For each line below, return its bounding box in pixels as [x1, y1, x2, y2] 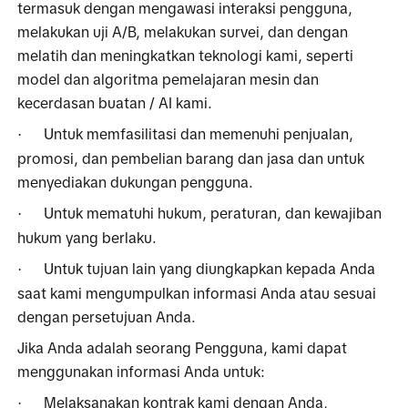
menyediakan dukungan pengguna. [17, 173, 254, 190]
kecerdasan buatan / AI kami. [17, 94, 213, 111]
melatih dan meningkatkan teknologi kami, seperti [17, 46, 354, 64]
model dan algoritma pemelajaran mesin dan [17, 70, 320, 87]
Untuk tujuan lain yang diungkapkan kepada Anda [44, 260, 376, 277]
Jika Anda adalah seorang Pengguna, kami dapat [17, 339, 348, 356]
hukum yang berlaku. [17, 229, 158, 246]
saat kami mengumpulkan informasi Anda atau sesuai [17, 284, 377, 301]
